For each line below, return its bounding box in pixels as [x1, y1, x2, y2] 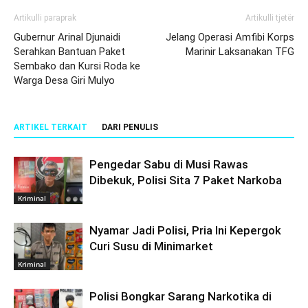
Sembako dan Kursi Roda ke [14, 59, 140, 72]
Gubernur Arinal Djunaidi [14, 30, 120, 43]
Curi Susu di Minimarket [89, 239, 213, 253]
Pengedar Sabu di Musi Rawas [89, 157, 248, 171]
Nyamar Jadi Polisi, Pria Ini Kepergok [89, 223, 281, 237]
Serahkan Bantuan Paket [14, 45, 125, 58]
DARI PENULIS [102, 122, 158, 132]
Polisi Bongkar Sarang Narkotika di [89, 289, 272, 303]
